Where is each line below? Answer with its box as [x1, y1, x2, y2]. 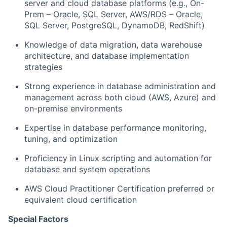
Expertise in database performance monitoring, [24, 123, 206, 133]
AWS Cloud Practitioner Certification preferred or [24, 183, 214, 194]
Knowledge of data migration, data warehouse [24, 40, 202, 50]
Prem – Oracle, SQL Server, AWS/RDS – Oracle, [24, 9, 203, 20]
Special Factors [8, 214, 68, 224]
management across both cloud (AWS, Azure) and [24, 92, 216, 103]
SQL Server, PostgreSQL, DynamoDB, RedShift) [24, 20, 205, 31]
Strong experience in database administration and [24, 81, 216, 92]
